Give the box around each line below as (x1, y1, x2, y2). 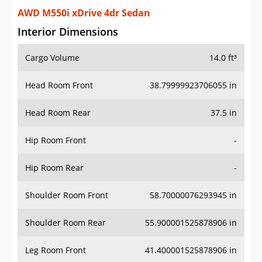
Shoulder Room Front (25, 189, 108, 201)
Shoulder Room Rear (25, 217, 106, 229)
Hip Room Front (25, 135, 86, 146)
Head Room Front (25, 80, 93, 91)
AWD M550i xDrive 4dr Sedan (18, 6, 150, 20)
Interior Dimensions (18, 25, 118, 39)
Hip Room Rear (25, 162, 84, 174)
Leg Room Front (25, 244, 86, 256)
